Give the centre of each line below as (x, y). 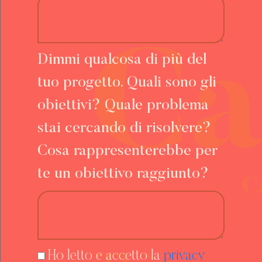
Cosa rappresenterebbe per (127, 151)
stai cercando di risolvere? (124, 128)
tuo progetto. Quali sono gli (127, 83)
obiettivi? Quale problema (123, 106)
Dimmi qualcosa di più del (122, 60)
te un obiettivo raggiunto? (123, 174)
